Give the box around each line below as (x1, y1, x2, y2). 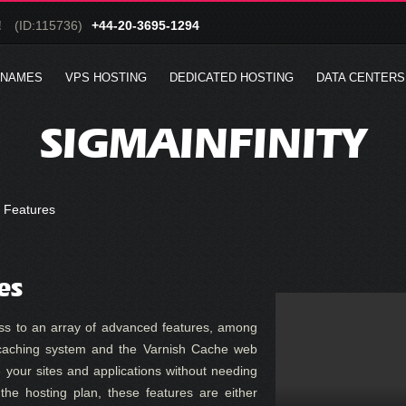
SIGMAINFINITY (40, 116, 366, 169)
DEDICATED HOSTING (169, 71, 294, 84)
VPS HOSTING (65, 71, 147, 84)
